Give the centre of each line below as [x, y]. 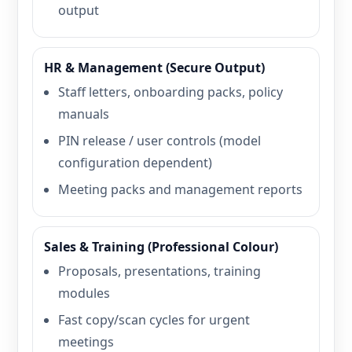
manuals [84, 114]
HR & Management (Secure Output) [154, 68]
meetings [86, 342]
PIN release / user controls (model [159, 141]
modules [84, 293]
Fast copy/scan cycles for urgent [154, 320]
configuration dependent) [135, 163]
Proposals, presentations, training [159, 271]
